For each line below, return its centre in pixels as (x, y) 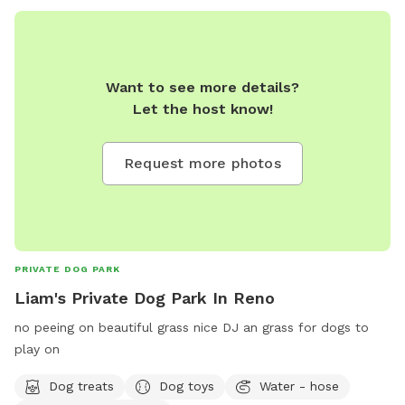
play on (37, 349)
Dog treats (81, 386)
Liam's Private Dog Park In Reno (145, 298)
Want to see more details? (202, 88)
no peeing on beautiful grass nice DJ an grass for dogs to (192, 328)
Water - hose (299, 386)
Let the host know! (202, 109)
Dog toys (187, 386)
